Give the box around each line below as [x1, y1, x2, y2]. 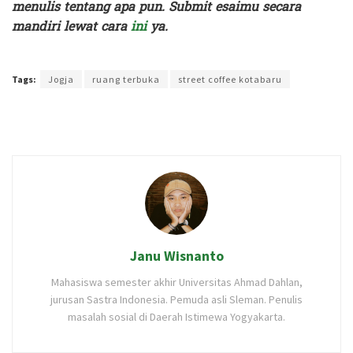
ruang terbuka [92, 73, 160, 86]
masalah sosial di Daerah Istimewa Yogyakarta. [68, 310, 285, 325]
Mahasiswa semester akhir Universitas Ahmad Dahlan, [50, 275, 303, 290]
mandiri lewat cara [12, 15, 131, 39]
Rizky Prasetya [182, 48, 239, 63]
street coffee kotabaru [178, 73, 282, 86]
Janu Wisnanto [129, 247, 224, 266]
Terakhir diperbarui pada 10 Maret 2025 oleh [12, 48, 182, 63]
